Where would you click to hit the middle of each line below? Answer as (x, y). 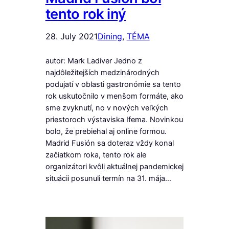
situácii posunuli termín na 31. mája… (108, 178)
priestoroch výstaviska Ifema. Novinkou (114, 119)
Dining (110, 36)
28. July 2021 (71, 36)
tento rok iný (86, 14)
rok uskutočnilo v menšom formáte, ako (114, 96)
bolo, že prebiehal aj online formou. (106, 131)
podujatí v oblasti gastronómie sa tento (113, 84)
